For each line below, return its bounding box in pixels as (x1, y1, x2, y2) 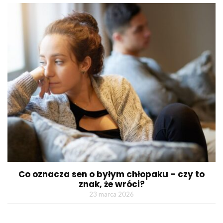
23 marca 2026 (89, 190, 134, 198)
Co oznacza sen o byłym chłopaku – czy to (18, 168, 205, 180)
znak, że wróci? (78, 178, 145, 190)
